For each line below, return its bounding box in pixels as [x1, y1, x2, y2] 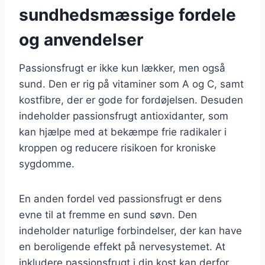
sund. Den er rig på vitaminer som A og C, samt [19, 77, 244, 90]
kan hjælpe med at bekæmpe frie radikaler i [19, 125, 227, 138]
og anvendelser [19, 29, 143, 50]
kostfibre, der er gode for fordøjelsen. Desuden [19, 93, 243, 106]
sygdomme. [19, 157, 75, 170]
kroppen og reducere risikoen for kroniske [19, 141, 216, 154]
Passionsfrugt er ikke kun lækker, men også [19, 62, 225, 74]
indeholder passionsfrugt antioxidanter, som [19, 109, 228, 122]
